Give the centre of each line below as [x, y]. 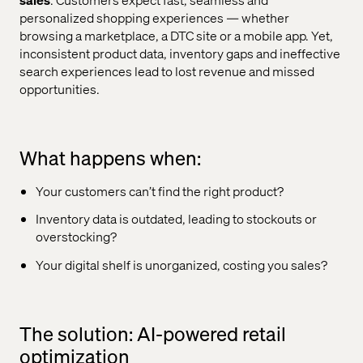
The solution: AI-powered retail [153, 334]
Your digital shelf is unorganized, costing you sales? [181, 265]
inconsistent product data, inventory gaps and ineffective [180, 53]
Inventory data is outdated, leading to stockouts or [176, 219]
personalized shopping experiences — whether [154, 17]
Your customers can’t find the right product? [160, 190]
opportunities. [60, 88]
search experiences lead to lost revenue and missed [167, 70]
